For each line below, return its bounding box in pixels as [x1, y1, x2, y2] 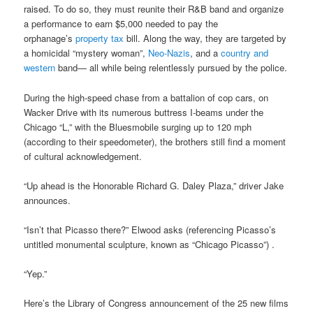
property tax [75, 31, 124, 45]
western [24, 61, 56, 75]
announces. [24, 193, 71, 207]
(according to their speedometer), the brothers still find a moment [24, 134, 286, 148]
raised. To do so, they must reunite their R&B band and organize [24, 2, 284, 16]
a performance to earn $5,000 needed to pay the [24, 17, 219, 31]
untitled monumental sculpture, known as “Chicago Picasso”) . [24, 237, 275, 251]
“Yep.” [24, 266, 48, 280]
